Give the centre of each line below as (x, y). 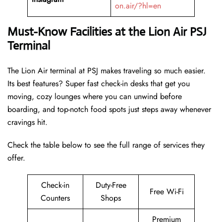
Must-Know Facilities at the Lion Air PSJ (107, 32)
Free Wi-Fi (166, 192)
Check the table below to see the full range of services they (106, 145)
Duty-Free (111, 185)
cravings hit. (28, 122)
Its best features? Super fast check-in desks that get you (99, 84)
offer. (16, 158)
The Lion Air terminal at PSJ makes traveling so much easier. (107, 71)
